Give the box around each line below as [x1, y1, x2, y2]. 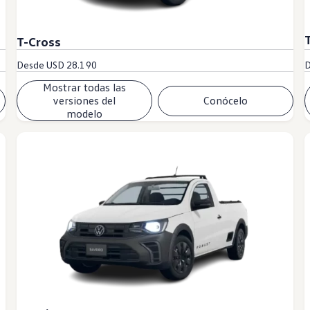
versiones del [53, 93, 116, 108]
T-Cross [16, 34, 61, 50]
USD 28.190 [46, 59, 97, 71]
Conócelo [203, 93, 248, 108]
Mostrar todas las [42, 80, 126, 95]
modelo [66, 107, 102, 121]
